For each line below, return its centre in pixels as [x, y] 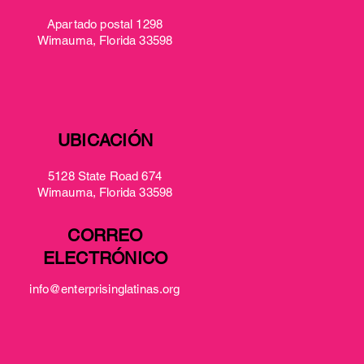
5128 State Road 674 [105, 176]
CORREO [105, 236]
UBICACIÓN [105, 141]
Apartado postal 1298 [105, 24]
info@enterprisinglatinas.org [105, 289]
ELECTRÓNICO [105, 258]
